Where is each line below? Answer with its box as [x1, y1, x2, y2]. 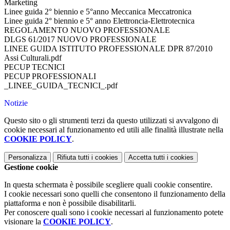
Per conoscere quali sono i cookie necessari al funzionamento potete [4, 208, 223, 217]
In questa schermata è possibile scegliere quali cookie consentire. [4, 180, 213, 189]
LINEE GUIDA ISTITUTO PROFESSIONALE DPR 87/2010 [4, 44, 213, 53]
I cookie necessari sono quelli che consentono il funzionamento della [4, 189, 225, 199]
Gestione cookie [4, 163, 58, 172]
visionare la [4, 217, 43, 226]
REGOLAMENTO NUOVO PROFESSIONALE [4, 26, 170, 35]
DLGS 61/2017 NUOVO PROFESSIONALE [4, 35, 157, 44]
